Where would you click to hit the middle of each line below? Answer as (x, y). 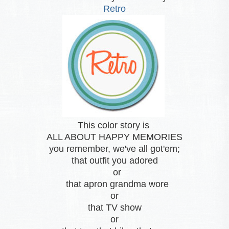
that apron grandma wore (114, 184)
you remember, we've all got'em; (114, 149)
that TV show (114, 208)
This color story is (114, 125)
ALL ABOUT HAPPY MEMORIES (114, 137)
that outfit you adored (114, 161)
